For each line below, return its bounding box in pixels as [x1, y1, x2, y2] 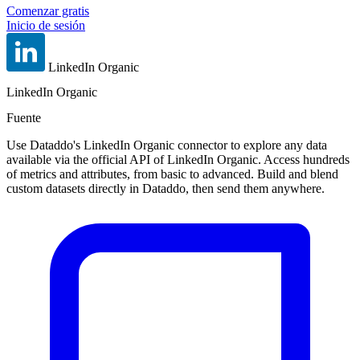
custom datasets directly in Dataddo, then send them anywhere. [6, 181, 325, 195]
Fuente [6, 110, 41, 125]
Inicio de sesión [6, 18, 85, 32]
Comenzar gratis [6, 4, 89, 18]
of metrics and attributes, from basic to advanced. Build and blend [6, 166, 338, 181]
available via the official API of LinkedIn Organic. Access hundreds [6, 152, 350, 166]
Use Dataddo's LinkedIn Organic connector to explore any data [6, 137, 327, 152]
